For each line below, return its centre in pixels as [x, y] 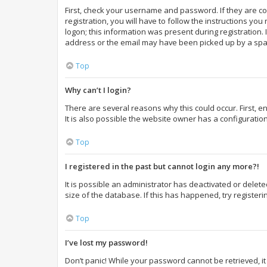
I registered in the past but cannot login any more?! [162, 166]
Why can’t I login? [98, 90]
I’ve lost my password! [106, 243]
